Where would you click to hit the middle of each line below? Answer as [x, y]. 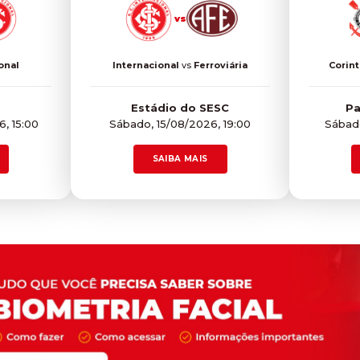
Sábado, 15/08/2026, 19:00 [180, 123]
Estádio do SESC [180, 107]
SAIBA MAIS [180, 158]
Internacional [146, 65]
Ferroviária [221, 65]
